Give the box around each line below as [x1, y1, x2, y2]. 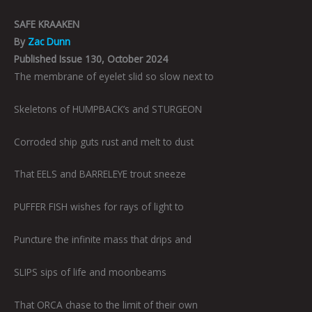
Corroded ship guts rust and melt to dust [14, 134, 194, 148]
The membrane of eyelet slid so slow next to [14, 69, 214, 83]
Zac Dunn [28, 34, 70, 48]
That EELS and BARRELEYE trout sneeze [14, 167, 186, 181]
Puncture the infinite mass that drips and [14, 233, 192, 247]
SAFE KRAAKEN [14, 17, 79, 31]
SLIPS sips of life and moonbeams [14, 265, 166, 279]
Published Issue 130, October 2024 [14, 52, 168, 65]
